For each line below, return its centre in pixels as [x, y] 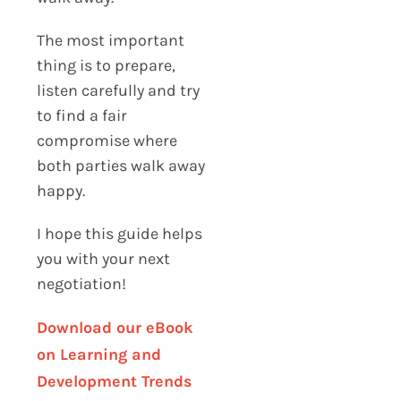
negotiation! [81, 283]
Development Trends [114, 381]
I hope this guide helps [119, 233]
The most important [110, 40]
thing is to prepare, [106, 65]
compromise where [107, 140]
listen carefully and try [118, 90]
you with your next [103, 258]
